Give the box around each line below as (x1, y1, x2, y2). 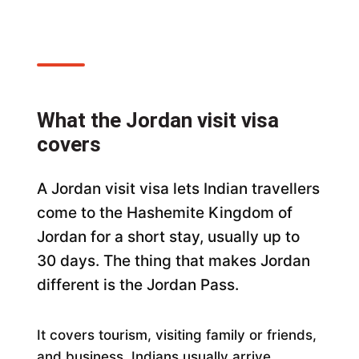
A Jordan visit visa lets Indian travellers (37, 179, 321, 198)
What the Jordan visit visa (37, 107, 280, 132)
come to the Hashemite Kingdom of (37, 203, 293, 222)
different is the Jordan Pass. (37, 275, 240, 294)
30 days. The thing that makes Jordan (37, 251, 311, 270)
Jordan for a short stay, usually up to (37, 227, 301, 246)
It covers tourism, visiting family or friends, (37, 326, 317, 343)
